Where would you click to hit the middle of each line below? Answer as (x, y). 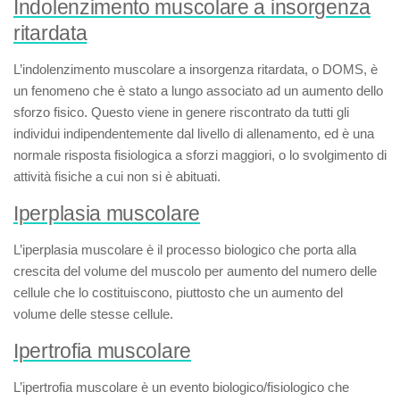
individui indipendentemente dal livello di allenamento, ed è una (194, 133)
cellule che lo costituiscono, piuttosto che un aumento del (178, 292)
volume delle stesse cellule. (93, 314)
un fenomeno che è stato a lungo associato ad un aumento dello (198, 91)
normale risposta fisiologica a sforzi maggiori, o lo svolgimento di (200, 155)
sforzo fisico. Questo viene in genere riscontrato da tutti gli (181, 112)
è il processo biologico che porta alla (250, 250)
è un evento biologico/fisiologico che (243, 387)
